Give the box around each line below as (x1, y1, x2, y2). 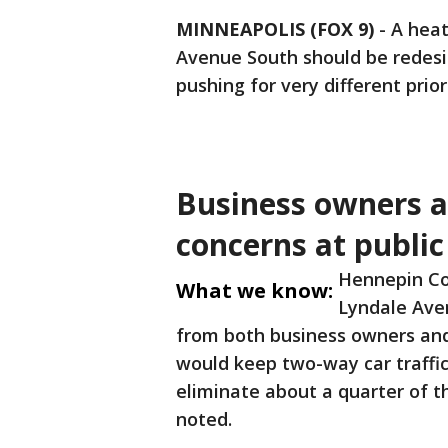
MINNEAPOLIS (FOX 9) (176, 17, 374, 41)
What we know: (176, 277, 333, 304)
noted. (176, 407, 232, 431)
